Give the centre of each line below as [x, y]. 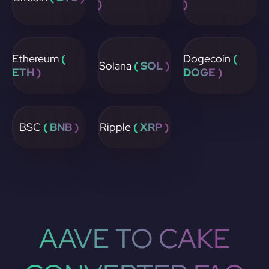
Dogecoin [208, 59]
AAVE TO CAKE [134, 238]
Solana [117, 65]
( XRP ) [151, 127]
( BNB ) [61, 127]
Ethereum [37, 59]
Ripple [117, 127]
